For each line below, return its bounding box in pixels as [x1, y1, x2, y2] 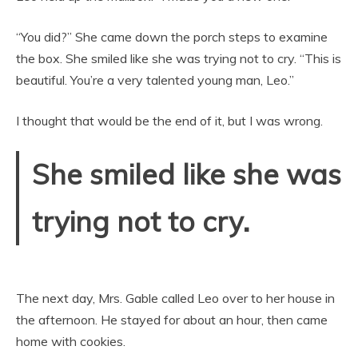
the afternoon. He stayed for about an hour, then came [16, 311, 328, 328]
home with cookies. [16, 332, 125, 349]
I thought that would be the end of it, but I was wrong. [16, 113, 323, 129]
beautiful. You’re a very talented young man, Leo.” [16, 72, 294, 88]
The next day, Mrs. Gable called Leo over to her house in [16, 289, 335, 306]
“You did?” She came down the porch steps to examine [16, 29, 328, 45]
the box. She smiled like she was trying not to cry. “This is [16, 50, 341, 66]
